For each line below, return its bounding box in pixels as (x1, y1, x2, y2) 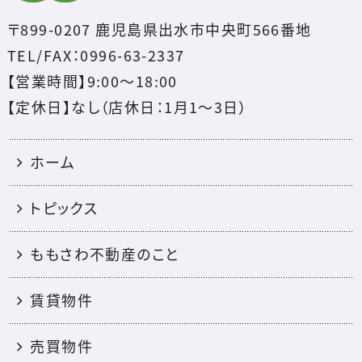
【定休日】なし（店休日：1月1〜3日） (6, 95, 248, 118)
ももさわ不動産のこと (30, 243, 180, 266)
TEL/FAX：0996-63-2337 (6, 44, 185, 66)
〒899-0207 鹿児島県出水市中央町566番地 (6, 18, 312, 40)
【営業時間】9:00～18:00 (6, 69, 178, 92)
